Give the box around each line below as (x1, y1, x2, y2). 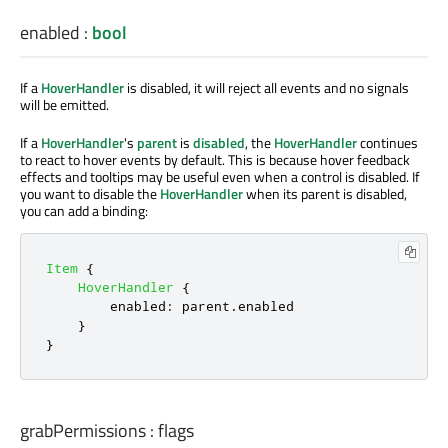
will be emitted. (20, 94, 109, 116)
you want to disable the (20, 183, 160, 205)
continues (357, 132, 418, 154)
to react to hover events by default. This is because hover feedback (20, 149, 410, 171)
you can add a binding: (20, 200, 148, 222)
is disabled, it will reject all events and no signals (124, 77, 409, 99)
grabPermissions (20, 416, 146, 444)
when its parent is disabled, (243, 183, 407, 205)
